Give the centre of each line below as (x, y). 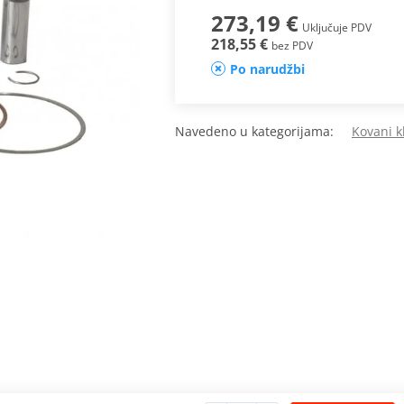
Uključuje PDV (336, 28)
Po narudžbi (267, 69)
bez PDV (292, 46)
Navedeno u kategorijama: (263, 132)
